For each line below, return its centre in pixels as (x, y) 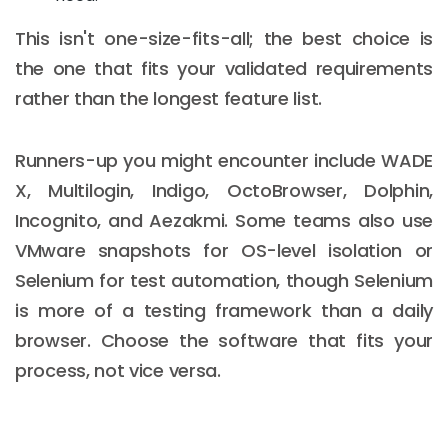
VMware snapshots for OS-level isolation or (224, 250)
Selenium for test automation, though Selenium (224, 280)
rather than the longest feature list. (168, 98)
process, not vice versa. (118, 370)
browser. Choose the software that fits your (224, 340)
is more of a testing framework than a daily (224, 310)
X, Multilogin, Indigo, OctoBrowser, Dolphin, (224, 190)
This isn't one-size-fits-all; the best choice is (224, 38)
